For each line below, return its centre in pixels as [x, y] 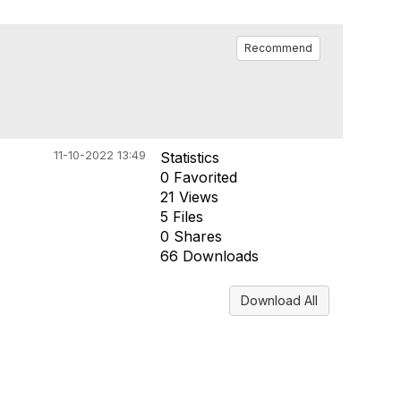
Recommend [278, 48]
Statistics [189, 158]
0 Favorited [198, 177]
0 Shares [191, 236]
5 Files [181, 217]
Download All [279, 300]
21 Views [189, 197]
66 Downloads [209, 256]
